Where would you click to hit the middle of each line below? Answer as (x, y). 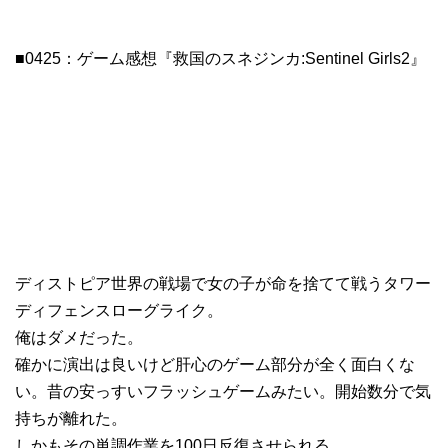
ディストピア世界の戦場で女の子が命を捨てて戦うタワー (223, 283)
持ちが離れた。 (71, 418)
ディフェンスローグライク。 (119, 310)
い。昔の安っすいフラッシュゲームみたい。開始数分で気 (223, 391)
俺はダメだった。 (79, 337)
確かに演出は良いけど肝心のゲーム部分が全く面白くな (215, 364)
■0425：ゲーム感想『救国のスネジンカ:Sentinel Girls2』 (220, 58)
